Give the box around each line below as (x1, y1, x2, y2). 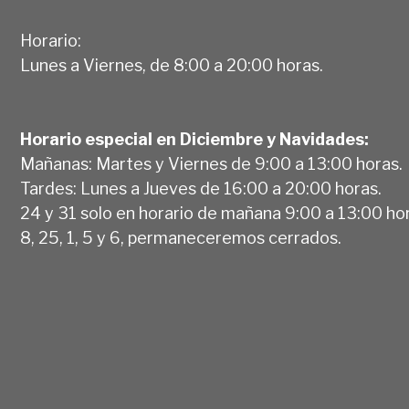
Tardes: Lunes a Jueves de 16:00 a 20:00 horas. (20, 179, 382, 199)
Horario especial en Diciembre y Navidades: (20, 130, 369, 150)
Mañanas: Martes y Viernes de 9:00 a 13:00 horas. (20, 154, 403, 174)
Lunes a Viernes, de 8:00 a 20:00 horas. (20, 56, 323, 76)
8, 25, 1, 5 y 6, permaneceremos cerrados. (20, 228, 341, 248)
